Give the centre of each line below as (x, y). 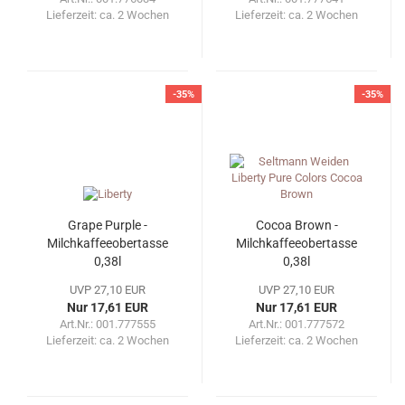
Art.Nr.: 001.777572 (297, 325)
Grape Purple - (108, 226)
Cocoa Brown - (297, 226)
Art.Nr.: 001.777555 (108, 325)
